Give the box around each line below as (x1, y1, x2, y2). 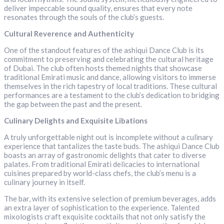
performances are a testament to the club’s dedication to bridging (4, 90, 219, 100)
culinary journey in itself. (4, 177, 85, 187)
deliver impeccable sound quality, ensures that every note (4, 3, 192, 13)
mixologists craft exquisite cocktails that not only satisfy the (4, 212, 205, 221)
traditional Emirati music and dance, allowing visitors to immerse (4, 72, 216, 82)
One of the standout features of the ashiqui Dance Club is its (4, 45, 204, 55)
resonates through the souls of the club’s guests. (4, 12, 164, 22)
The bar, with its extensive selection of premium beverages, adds (4, 194, 216, 203)
